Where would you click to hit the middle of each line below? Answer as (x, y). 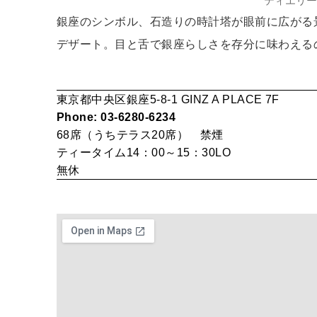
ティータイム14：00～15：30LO (144, 152)
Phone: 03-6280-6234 (116, 117)
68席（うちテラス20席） (128, 134)
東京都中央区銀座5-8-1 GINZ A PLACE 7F (168, 99)
